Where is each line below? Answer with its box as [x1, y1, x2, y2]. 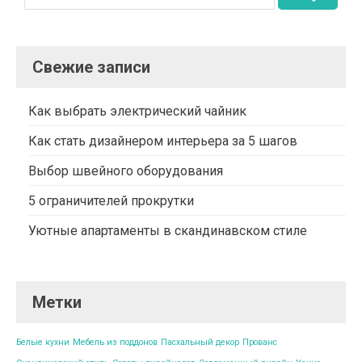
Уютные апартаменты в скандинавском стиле [28, 222, 307, 238]
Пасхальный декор [161, 336, 239, 347]
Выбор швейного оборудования [28, 162, 223, 179]
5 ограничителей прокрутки [28, 192, 194, 208]
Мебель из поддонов [73, 336, 158, 347]
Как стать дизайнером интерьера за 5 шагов [28, 133, 297, 149]
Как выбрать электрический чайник [28, 103, 246, 119]
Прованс [242, 336, 277, 347]
